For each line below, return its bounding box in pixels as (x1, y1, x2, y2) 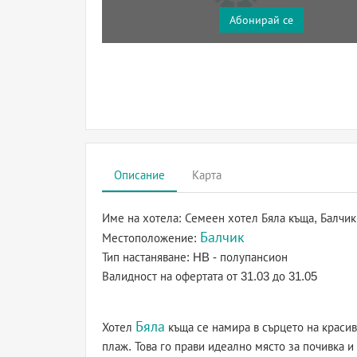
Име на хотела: (102, 211, 185, 225)
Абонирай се (229, 14, 293, 26)
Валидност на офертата (102, 269, 226, 283)
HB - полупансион (193, 250, 288, 264)
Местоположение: (102, 231, 200, 245)
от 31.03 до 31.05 (226, 269, 317, 283)
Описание (114, 168, 165, 182)
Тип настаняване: (102, 250, 193, 264)
